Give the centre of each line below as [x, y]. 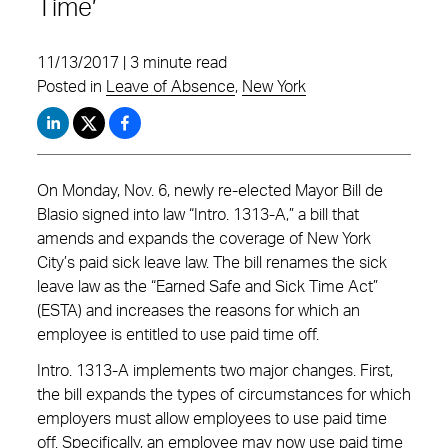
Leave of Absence [170, 87]
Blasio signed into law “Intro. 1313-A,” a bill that [198, 215]
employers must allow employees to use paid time [212, 419]
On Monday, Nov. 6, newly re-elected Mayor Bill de [210, 191]
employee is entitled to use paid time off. [178, 335]
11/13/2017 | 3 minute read [132, 63]
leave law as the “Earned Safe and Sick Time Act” [207, 287]
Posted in [71, 87]
